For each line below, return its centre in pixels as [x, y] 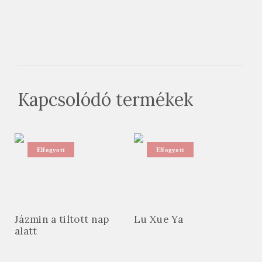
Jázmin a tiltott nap [62, 218]
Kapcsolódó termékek [105, 98]
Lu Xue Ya [159, 218]
